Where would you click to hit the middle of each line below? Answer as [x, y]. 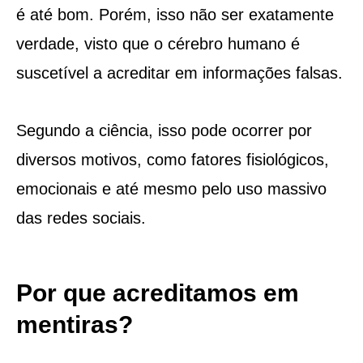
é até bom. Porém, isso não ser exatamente [175, 14]
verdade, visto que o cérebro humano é [158, 43]
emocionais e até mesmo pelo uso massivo [171, 188]
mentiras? [74, 324]
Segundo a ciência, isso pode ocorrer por [164, 130]
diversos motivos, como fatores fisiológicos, [172, 159]
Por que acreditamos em [157, 293]
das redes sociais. [81, 218]
